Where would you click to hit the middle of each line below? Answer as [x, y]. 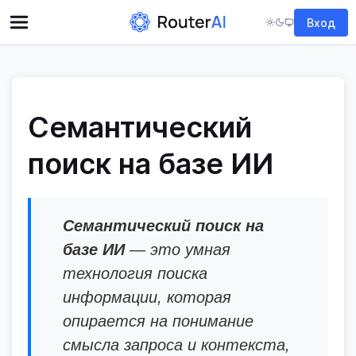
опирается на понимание [158, 321]
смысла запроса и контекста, [176, 345]
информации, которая [147, 297]
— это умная [178, 250]
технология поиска [135, 273]
